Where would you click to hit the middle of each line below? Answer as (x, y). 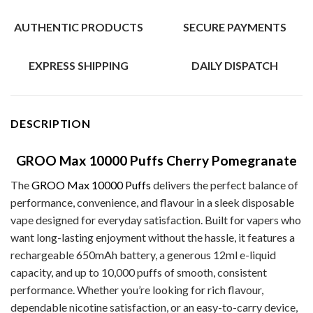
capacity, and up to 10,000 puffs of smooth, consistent (139, 272)
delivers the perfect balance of (225, 184)
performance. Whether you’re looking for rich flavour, (137, 289)
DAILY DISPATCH (235, 66)
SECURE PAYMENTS (235, 27)
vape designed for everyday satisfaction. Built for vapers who (156, 219)
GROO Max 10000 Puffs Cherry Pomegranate (156, 161)
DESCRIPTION (51, 124)
